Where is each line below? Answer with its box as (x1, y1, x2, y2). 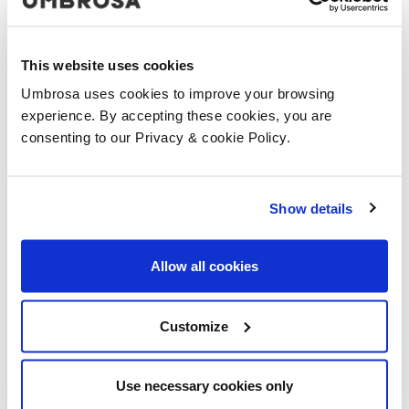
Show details (269, 200, 353, 215)
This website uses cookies (21, 57, 194, 72)
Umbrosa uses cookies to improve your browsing (21, 85, 335, 101)
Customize (160, 318, 229, 333)
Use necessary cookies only (116, 377, 293, 393)
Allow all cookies (151, 257, 258, 274)
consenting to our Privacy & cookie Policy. (21, 129, 290, 145)
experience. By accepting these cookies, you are (21, 107, 332, 123)
